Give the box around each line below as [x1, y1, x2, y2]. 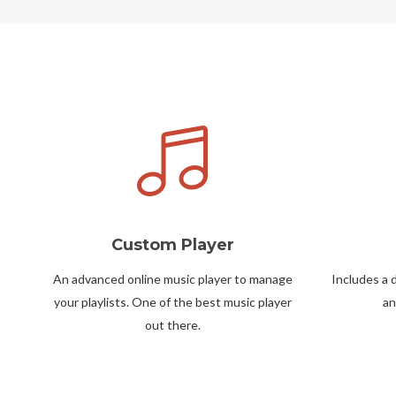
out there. [144, 316, 201, 332]
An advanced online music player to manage [52, 270, 293, 286]
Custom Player [110, 234, 234, 255]
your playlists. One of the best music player [53, 293, 292, 309]
